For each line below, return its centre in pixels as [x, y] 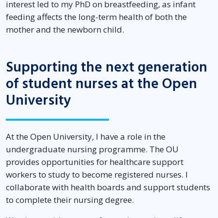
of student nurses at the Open [101, 84]
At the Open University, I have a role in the [86, 137]
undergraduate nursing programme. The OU [92, 149]
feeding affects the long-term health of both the [96, 17]
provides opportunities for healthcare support [95, 162]
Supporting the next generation [107, 68]
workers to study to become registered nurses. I [97, 175]
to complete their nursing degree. [71, 200]
